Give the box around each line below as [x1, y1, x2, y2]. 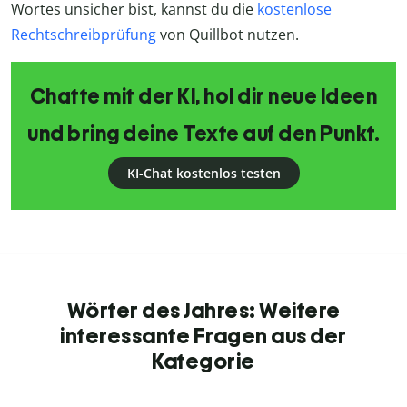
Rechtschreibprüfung [11, 25, 156, 45]
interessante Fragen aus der [60, 323, 347, 350]
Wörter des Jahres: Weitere [66, 297, 341, 324]
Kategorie [152, 348, 255, 375]
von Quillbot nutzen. [156, 25, 299, 45]
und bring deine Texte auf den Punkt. [27, 121, 380, 147]
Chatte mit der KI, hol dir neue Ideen [29, 84, 378, 110]
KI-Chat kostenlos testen [126, 164, 281, 183]
